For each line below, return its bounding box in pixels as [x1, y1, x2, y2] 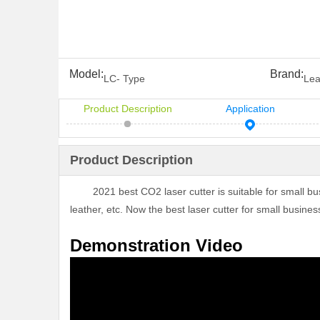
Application [225, 103, 275, 114]
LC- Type [104, 73, 145, 84]
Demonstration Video [70, 236, 243, 255]
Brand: [269, 68, 304, 80]
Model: [69, 68, 104, 80]
